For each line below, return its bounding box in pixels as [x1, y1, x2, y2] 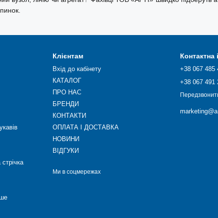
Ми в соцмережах [52, 168, 101, 175]
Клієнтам [52, 52, 83, 60]
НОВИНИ [52, 135, 79, 143]
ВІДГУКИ [52, 147, 79, 154]
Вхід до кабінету [52, 65, 101, 73]
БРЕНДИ [52, 100, 79, 108]
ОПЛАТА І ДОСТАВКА [52, 124, 119, 131]
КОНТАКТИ [52, 112, 86, 119]
